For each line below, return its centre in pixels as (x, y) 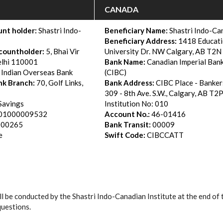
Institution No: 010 (136, 104)
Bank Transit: (128, 125)
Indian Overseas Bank (37, 72)
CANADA (121, 9)
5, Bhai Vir (63, 52)
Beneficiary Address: (141, 41)
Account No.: (127, 114)
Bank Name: (125, 62)
